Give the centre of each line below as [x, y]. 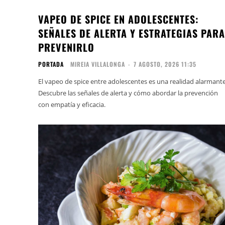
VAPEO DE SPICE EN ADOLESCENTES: [119, 19]
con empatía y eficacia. [72, 105]
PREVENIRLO [66, 47]
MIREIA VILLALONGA [98, 64]
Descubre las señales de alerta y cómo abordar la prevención [128, 93]
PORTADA [51, 64]
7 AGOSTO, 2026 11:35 [165, 64]
